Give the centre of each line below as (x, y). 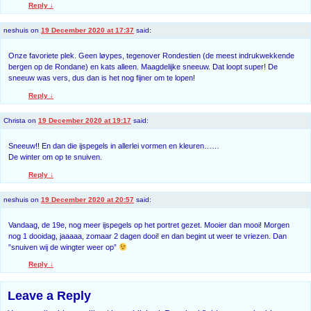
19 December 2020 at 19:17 (85, 120)
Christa (15, 120)
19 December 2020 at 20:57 (87, 199)
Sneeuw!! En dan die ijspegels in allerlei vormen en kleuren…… (114, 145)
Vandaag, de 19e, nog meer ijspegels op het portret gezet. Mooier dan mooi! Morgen (149, 225)
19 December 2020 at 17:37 (87, 31)
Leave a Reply (49, 296)
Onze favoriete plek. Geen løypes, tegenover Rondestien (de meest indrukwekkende (151, 56)
